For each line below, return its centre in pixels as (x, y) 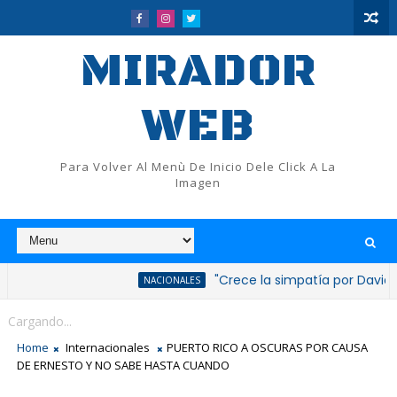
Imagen (198, 183)
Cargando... (39, 321)
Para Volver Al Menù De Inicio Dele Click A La (198, 167)
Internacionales (107, 347)
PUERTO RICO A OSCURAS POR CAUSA (267, 347)
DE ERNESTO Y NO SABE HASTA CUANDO (123, 365)
